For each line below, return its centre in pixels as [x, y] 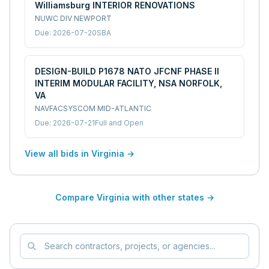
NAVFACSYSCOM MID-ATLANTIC [93, 108]
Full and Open [119, 123]
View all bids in [58, 153]
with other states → [172, 197]
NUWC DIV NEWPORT [73, 18]
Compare [76, 197]
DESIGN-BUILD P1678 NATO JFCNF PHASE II [127, 71]
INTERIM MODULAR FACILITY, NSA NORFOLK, [128, 83]
